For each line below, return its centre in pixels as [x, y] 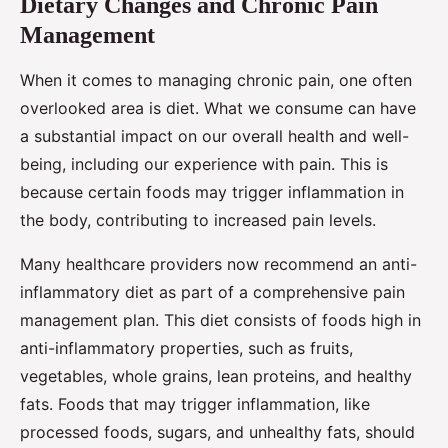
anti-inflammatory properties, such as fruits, [186, 348]
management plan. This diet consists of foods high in [220, 320]
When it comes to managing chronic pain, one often [216, 80]
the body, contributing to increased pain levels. [198, 220]
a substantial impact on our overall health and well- [214, 136]
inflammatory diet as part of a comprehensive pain [212, 292]
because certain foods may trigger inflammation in [212, 192]
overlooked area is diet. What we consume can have [218, 108]
